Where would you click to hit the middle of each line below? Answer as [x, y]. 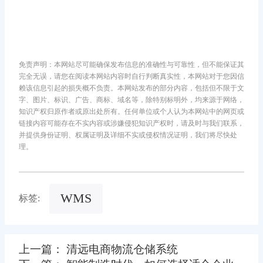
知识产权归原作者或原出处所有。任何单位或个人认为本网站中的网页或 [131, 112]
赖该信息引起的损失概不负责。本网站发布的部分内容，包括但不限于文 [131, 88]
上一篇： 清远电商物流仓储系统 [98, 249]
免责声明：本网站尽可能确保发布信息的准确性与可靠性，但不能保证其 [131, 65]
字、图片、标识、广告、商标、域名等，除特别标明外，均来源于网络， [131, 100]
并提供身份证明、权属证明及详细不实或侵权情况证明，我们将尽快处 [128, 135]
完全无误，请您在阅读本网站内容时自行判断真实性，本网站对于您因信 [131, 77]
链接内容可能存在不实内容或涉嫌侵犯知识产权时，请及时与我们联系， [131, 124]
